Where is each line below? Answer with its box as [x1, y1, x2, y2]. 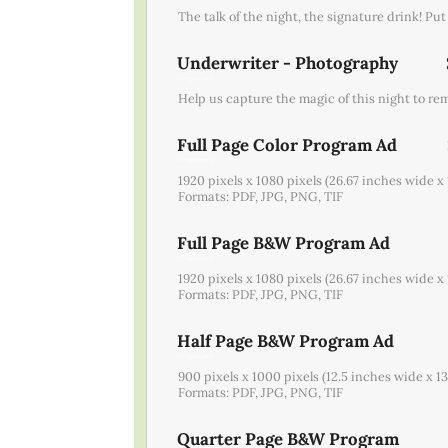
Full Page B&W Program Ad [177, 231, 391, 254]
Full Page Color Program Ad [177, 133, 398, 156]
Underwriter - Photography [177, 51, 399, 74]
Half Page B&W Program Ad [177, 329, 395, 352]
